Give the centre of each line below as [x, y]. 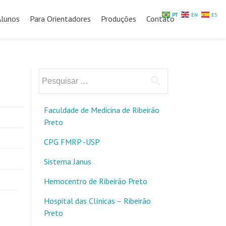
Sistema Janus [68, 161]
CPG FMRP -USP [72, 142]
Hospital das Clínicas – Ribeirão [97, 201]
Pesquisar [54, 74]
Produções [119, 19]
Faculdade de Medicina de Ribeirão [102, 110]
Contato [160, 19]
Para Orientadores [60, 19]
